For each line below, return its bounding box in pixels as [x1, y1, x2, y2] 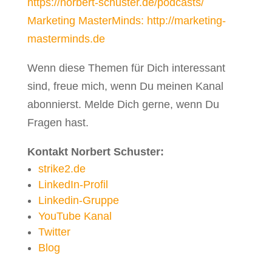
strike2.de [38, 163, 86, 175]
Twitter [38, 226, 70, 238]
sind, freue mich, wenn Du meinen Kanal [27, 80, 223, 92]
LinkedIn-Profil [38, 178, 108, 191]
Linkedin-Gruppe [38, 194, 119, 206]
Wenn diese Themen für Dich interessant [27, 62, 225, 74]
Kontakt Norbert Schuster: [27, 146, 164, 158]
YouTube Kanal [38, 210, 112, 222]
